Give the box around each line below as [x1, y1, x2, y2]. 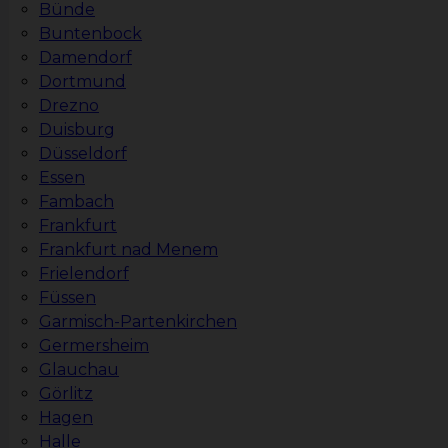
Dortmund [39, 72, 126, 92]
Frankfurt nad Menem [39, 240, 218, 260]
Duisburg [39, 120, 115, 140]
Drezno [39, 96, 99, 116]
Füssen [39, 288, 96, 308]
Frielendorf [39, 264, 129, 284]
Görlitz [39, 384, 93, 404]
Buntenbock [39, 24, 142, 44]
